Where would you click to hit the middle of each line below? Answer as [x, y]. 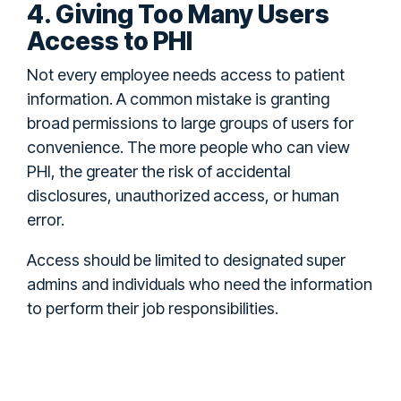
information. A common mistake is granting [178, 98]
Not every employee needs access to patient [186, 74]
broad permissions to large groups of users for [190, 123]
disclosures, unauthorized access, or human [183, 195]
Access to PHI [110, 41]
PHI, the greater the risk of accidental [158, 171]
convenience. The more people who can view [188, 147]
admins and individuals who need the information [200, 284]
